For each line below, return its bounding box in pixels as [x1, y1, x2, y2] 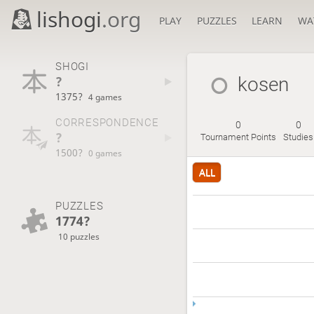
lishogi [36, 5, 102, 34]
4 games [88, 90, 123, 102]
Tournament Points [200, 132, 277, 143]
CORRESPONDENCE [55, 116, 159, 130]
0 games [88, 147, 123, 159]
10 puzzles [58, 230, 100, 242]
